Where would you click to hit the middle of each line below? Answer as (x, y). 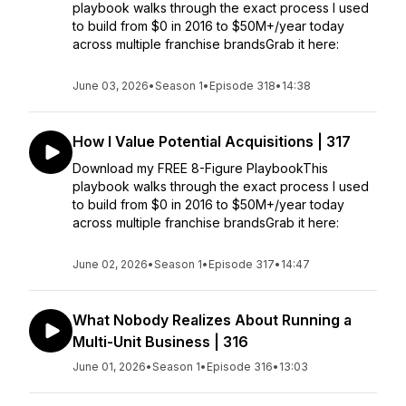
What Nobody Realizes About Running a (212, 320)
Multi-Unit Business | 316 (160, 342)
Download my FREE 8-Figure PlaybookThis (200, 168)
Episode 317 (242, 264)
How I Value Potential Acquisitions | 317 (212, 141)
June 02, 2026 (110, 264)
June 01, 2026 (109, 367)
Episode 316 (240, 367)
